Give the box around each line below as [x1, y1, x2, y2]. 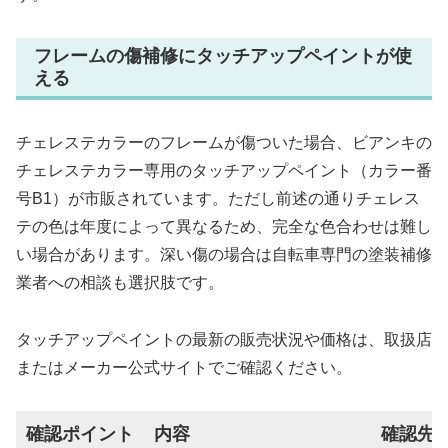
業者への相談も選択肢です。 [16, 274, 224, 292]
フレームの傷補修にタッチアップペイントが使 [34, 45, 412, 66]
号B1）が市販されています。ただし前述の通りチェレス [16, 190, 420, 208]
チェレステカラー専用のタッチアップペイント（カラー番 [16, 162, 432, 180]
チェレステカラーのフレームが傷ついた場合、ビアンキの [16, 134, 432, 152]
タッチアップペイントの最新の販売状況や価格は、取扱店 [16, 331, 432, 349]
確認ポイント [26, 423, 134, 444]
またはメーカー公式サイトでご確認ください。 [16, 359, 352, 377]
